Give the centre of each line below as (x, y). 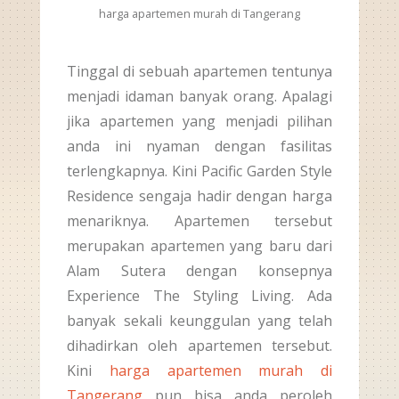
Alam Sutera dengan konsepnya (199, 271)
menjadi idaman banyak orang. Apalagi (199, 96)
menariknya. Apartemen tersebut (199, 221)
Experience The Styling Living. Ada (199, 296)
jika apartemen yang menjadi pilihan (199, 121)
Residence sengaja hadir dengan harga (199, 196)
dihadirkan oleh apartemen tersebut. (199, 346)
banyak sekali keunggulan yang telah (199, 321)
